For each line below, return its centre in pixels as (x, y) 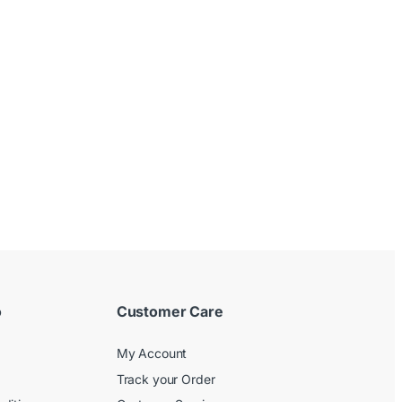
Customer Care (170, 312)
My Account (152, 354)
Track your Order (166, 379)
